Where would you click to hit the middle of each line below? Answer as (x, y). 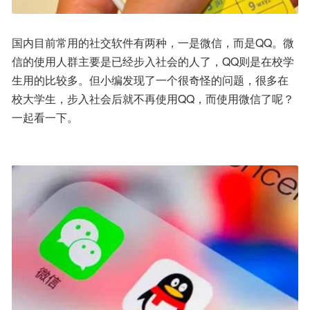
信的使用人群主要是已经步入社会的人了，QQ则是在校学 (153, 62)
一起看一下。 (45, 118)
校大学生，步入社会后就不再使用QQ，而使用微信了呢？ (153, 99)
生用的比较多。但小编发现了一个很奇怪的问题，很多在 (150, 80)
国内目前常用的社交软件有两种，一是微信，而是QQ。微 (153, 43)
